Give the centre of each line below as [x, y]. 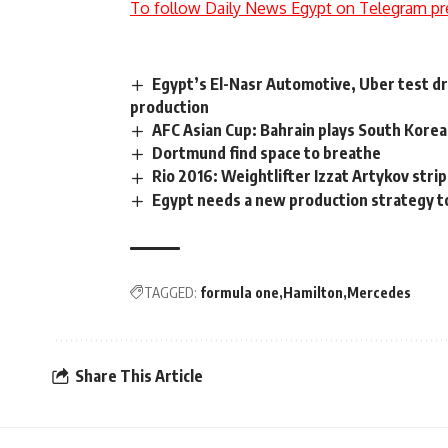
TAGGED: [170, 292]
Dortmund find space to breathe [267, 153]
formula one [239, 292]
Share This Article [139, 376]
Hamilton [313, 292]
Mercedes [379, 292]
